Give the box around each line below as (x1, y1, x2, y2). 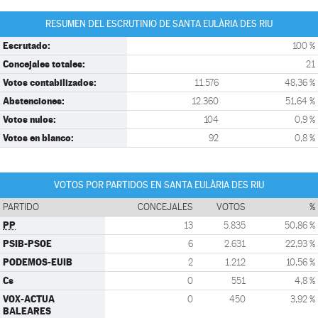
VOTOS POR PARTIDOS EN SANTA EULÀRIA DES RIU (54, 180, 264, 190)
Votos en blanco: (3, 132, 74, 143)
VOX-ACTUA (3, 293, 55, 305)
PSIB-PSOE (3, 238, 52, 249)
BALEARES (3, 305, 51, 317)
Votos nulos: (3, 114, 56, 125)
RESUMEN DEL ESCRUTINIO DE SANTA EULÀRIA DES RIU (45, 18, 273, 29)
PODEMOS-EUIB (3, 256, 72, 268)
